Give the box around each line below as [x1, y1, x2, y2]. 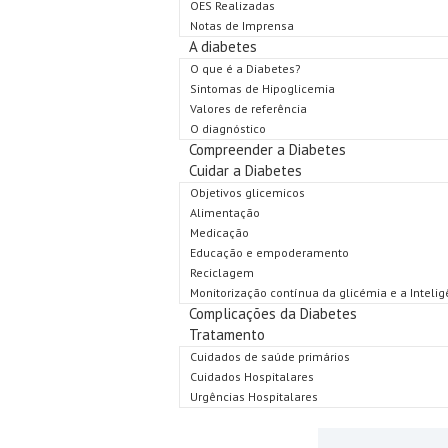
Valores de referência [189, 101, 307, 116]
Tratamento [188, 325, 265, 344]
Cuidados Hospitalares [189, 369, 314, 384]
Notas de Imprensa [189, 18, 294, 33]
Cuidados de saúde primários [189, 349, 350, 364]
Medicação [189, 225, 249, 240]
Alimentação [189, 205, 260, 220]
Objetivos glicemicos [189, 185, 305, 200]
